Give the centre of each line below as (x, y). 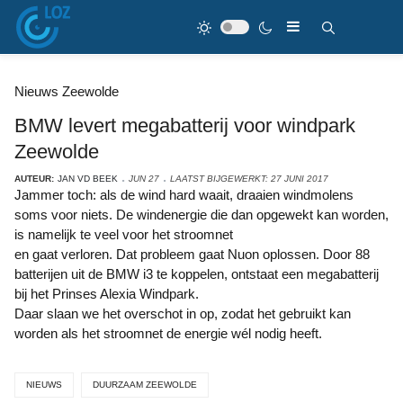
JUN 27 (144, 179)
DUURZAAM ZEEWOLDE (145, 385)
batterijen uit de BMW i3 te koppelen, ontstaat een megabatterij (197, 274)
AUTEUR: (34, 179)
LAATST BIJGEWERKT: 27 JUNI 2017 (249, 179)
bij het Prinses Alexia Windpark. (107, 294)
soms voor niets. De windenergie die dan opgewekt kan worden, (201, 215)
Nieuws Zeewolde (67, 91)
